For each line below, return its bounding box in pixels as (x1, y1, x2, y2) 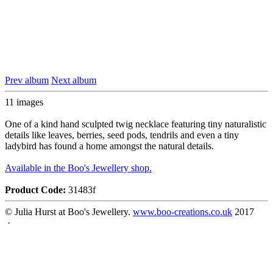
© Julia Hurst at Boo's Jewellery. (5, 207, 133, 218)
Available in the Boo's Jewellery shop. (5, 163, 152, 174)
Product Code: (5, 185, 66, 196)
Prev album (5, 75, 49, 86)
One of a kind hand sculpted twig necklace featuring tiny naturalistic (5, 119, 266, 130)
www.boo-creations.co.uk (133, 207, 232, 218)
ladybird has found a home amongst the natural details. (5, 141, 214, 152)
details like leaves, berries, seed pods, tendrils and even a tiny (5, 130, 239, 141)
